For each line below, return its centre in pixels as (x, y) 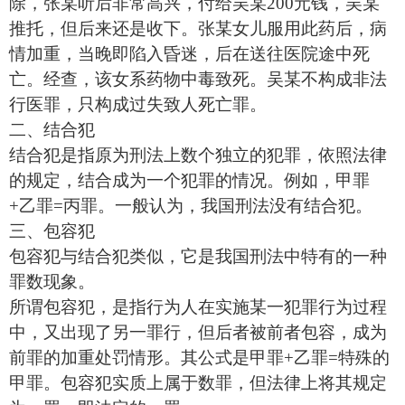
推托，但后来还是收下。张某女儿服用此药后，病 (198, 28)
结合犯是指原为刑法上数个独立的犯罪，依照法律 (198, 155)
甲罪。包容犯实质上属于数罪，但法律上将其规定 (198, 383)
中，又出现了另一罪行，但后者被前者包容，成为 (198, 332)
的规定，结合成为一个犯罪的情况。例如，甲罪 (189, 180)
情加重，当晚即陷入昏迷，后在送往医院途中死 (189, 54)
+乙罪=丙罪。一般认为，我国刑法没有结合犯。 (193, 206)
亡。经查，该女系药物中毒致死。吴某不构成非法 (198, 79)
